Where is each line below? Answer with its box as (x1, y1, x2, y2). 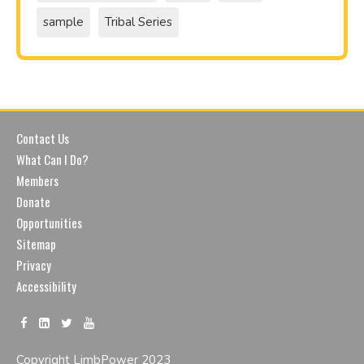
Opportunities (16, 214, 82, 232)
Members (16, 171, 58, 190)
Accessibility (16, 277, 76, 296)
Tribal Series (105, 14, 172, 31)
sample (43, 14, 84, 31)
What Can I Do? (16, 150, 89, 169)
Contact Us (16, 129, 69, 148)
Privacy (16, 256, 51, 275)
